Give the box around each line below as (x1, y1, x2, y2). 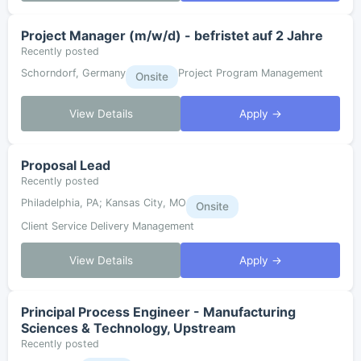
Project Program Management (178, 66, 323, 79)
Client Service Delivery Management (21, 220, 194, 233)
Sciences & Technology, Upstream (21, 320, 236, 336)
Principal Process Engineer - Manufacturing (21, 304, 296, 320)
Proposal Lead (21, 157, 110, 174)
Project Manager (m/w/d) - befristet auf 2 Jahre (21, 27, 323, 44)
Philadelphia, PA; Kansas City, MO (21, 197, 186, 210)
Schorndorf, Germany (21, 66, 126, 79)
